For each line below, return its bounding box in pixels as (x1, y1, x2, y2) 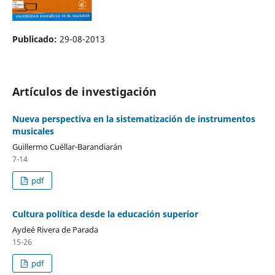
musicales (12, 125, 54, 137)
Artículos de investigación (12, 83, 157, 99)
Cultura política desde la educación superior (12, 207, 198, 220)
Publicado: (12, 33, 60, 45)
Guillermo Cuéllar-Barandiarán (12, 141, 122, 152)
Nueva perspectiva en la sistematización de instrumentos (12, 112, 255, 125)
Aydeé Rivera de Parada (12, 223, 98, 235)
